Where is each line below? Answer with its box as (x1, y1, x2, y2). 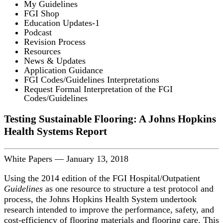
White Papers (4, 153, 55, 164)
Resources (24, 46, 61, 56)
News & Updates (24, 55, 86, 66)
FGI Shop (24, 8, 59, 18)
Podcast (24, 27, 52, 37)
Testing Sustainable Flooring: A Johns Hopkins (4, 112, 216, 125)
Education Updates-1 (24, 17, 100, 28)
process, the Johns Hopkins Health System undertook (4, 194, 197, 204)
